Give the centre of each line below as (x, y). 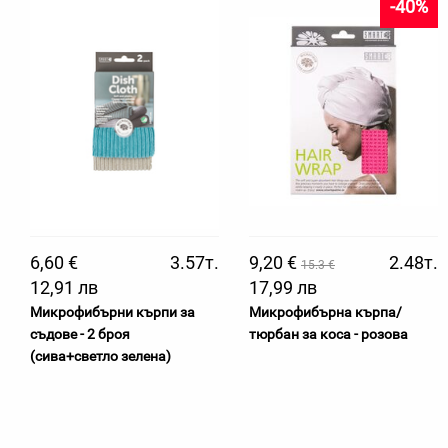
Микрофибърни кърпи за (112, 312)
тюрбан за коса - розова (328, 334)
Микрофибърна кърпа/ (325, 312)
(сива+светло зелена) (100, 356)
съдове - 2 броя (80, 334)
